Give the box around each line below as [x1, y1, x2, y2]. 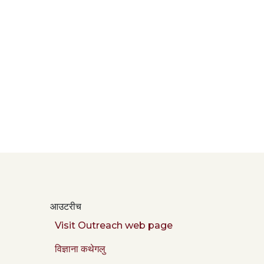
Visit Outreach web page [55, 219, 173, 231]
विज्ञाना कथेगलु [55, 243, 105, 255]
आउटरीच [50, 200, 81, 212]
